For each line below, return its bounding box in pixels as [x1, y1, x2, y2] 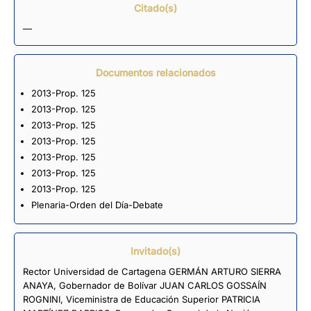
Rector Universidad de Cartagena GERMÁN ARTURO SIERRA [23, 265, 281, 277]
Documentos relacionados [95, 66, 216, 78]
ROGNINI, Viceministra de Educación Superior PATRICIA [23, 293, 260, 305]
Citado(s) [134, 1, 177, 14]
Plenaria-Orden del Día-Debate [31, 199, 163, 210]
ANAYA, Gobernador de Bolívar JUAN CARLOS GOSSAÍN [23, 279, 267, 291]
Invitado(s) [131, 244, 180, 257]
